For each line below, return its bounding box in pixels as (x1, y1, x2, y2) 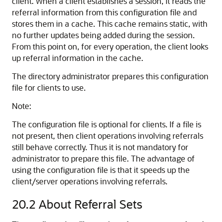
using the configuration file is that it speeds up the (12, 165, 190, 175)
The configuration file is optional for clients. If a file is (12, 119, 201, 129)
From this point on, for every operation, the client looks (12, 41, 208, 52)
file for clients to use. (12, 82, 86, 93)
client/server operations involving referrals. (12, 176, 167, 186)
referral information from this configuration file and (12, 7, 197, 17)
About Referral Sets (39, 196, 142, 212)
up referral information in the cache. (12, 53, 143, 63)
